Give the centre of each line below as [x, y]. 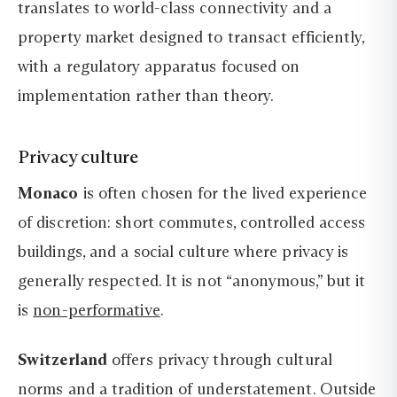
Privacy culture [78, 156]
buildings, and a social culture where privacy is [183, 252]
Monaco [48, 194]
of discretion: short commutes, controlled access [192, 223]
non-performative [97, 311]
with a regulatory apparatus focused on [159, 67]
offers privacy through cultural [220, 359]
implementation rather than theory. [146, 96]
